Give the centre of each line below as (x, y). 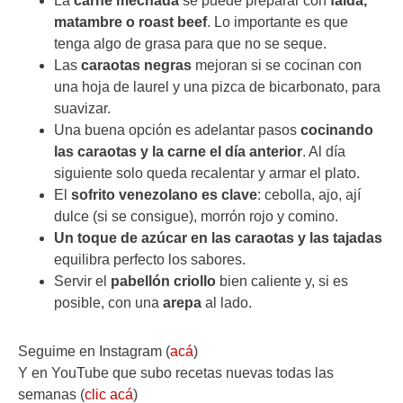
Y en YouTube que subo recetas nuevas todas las (176, 373)
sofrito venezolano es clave (164, 195)
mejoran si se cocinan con (277, 65)
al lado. (227, 303)
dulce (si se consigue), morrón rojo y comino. (196, 216)
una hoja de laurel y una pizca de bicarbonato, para (217, 87)
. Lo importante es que (278, 22)
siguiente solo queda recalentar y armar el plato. (209, 173)
